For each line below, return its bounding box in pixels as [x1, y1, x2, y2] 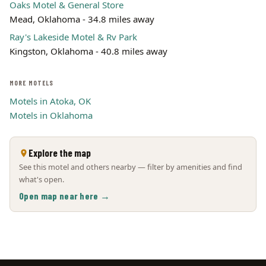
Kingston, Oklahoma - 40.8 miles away [9, 45, 167, 57]
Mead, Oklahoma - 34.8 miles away [9, 13, 154, 25]
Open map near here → [19, 190, 110, 201]
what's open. [19, 174, 64, 185]
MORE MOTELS [9, 79, 54, 87]
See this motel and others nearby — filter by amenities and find [19, 161, 242, 172]
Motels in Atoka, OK [9, 95, 91, 107]
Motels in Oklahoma [9, 109, 93, 121]
